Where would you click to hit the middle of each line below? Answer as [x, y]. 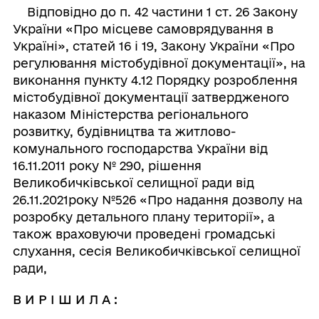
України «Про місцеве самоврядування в [143, 29]
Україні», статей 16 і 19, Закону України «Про [153, 46]
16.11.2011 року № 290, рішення [107, 166]
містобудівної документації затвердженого [151, 97]
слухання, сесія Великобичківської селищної [158, 251]
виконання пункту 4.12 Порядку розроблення [155, 80]
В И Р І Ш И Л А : [65, 299]
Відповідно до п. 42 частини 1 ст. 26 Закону [155, 12]
